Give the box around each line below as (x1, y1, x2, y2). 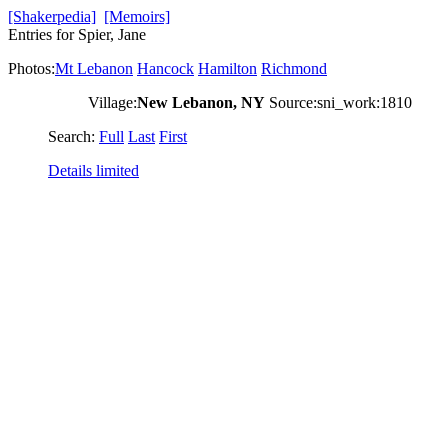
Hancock (137, 60, 194, 77)
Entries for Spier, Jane (8, 26, 146, 43)
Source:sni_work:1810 (265, 94, 412, 111)
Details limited (48, 162, 139, 179)
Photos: (8, 60, 55, 77)
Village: (88, 94, 137, 111)
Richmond (261, 60, 327, 77)
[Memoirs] (104, 8, 170, 25)
